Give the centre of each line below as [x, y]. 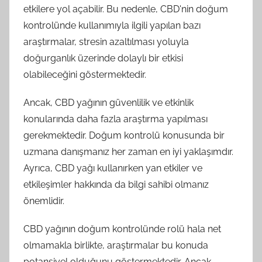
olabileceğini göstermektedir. [85, 75]
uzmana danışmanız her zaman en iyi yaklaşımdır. [128, 152]
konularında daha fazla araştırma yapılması [116, 119]
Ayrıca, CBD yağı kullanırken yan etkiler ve [113, 168]
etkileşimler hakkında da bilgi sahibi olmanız [116, 185]
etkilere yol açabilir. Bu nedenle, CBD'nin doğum [126, 9]
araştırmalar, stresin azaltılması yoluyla [106, 42]
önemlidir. [44, 201]
